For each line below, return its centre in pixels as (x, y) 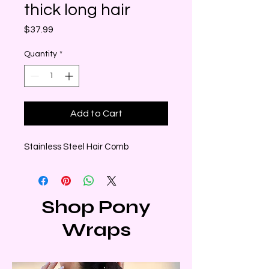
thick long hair (77, 10)
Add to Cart (96, 113)
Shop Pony (96, 207)
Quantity (41, 54)
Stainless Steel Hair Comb (76, 147)
